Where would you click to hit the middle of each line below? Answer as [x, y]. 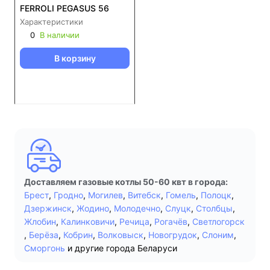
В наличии [60, 35]
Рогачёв [171, 221]
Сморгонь [45, 248]
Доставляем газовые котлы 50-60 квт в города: [126, 182]
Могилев [105, 195]
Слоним [218, 235]
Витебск [144, 195]
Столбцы [214, 208]
